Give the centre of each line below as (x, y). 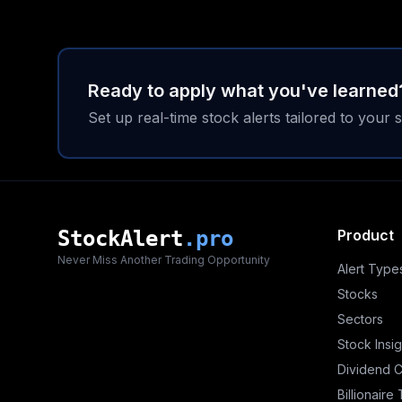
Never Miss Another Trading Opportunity (164, 260)
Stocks (358, 294)
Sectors (360, 319)
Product (366, 235)
